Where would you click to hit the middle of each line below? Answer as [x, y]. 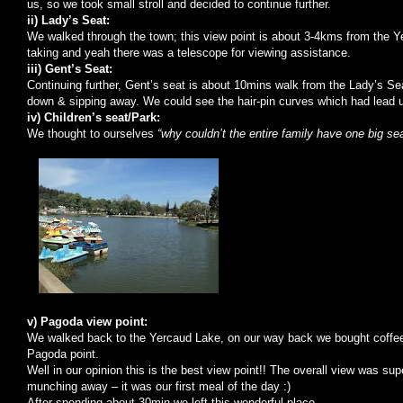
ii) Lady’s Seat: [68, 20]
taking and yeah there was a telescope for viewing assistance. [189, 53]
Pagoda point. [63, 354]
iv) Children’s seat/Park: [94, 117]
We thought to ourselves [92, 134]
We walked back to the [88, 338]
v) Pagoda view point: [87, 322]
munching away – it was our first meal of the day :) [159, 386]
